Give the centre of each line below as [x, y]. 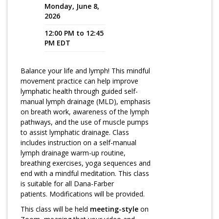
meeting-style [115, 209]
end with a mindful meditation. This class [85, 173]
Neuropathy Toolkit [42, 91]
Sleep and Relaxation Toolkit [57, 73]
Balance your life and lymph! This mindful [85, 71]
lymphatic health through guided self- [79, 91]
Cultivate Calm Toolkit [46, 54]
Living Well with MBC [42, 147]
